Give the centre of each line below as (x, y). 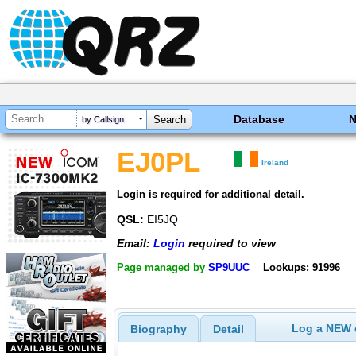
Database (259, 119)
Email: (135, 244)
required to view (230, 244)
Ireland (275, 163)
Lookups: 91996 (301, 267)
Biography (158, 329)
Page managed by (163, 267)
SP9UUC (229, 267)
